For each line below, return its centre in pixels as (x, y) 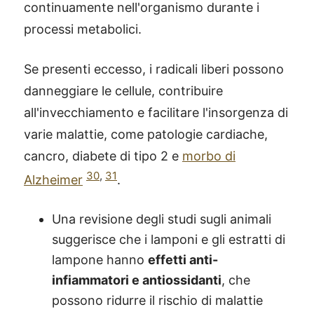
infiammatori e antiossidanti (137, 280)
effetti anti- (183, 260)
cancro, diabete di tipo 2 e (103, 156)
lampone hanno (100, 260)
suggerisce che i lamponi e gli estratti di (169, 240)
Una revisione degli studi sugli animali (162, 219)
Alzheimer (53, 180)
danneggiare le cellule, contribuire (123, 91)
